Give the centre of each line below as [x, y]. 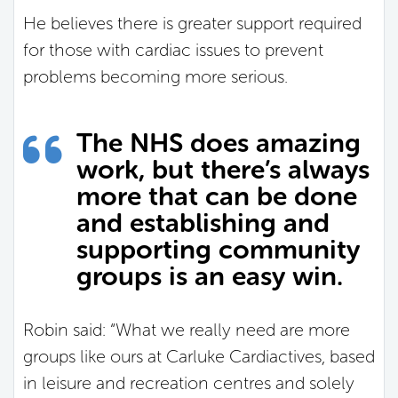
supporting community [218, 249]
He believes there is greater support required [192, 23]
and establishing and [203, 223]
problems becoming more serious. [155, 76]
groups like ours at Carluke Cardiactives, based [199, 356]
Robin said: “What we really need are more [187, 329]
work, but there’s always [223, 169]
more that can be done [217, 196]
